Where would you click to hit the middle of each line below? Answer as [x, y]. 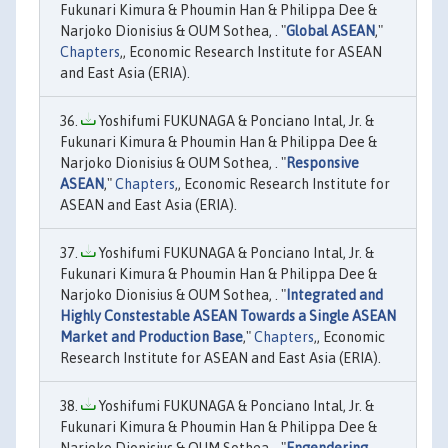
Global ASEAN [330, 31]
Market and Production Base [151, 337]
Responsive [322, 163]
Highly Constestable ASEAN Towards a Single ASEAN [228, 316]
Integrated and [334, 295]
